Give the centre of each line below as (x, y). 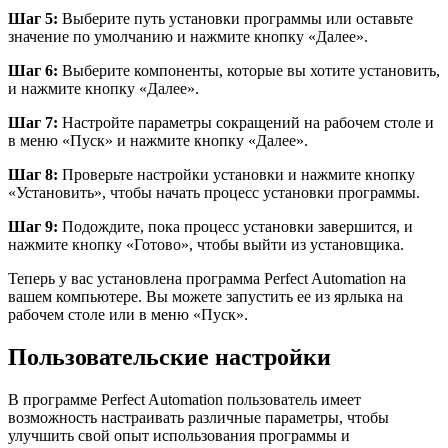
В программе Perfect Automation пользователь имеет (184, 400)
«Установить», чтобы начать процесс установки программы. (214, 193)
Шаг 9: (33, 227)
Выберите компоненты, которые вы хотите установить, (249, 71)
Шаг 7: (33, 123)
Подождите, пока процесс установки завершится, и (235, 227)
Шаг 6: (33, 71)
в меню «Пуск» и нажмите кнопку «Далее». (158, 141)
